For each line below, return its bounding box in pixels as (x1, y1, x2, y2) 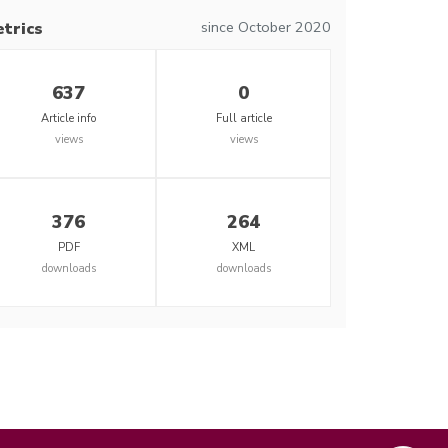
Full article (215, 111, 272, 126)
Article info (41, 111, 96, 126)
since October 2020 (201, 17, 331, 37)
